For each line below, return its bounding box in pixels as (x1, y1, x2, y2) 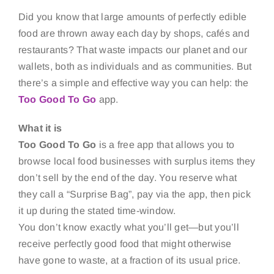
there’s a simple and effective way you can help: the (18, 77, 249, 88)
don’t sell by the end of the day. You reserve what (18, 172, 237, 183)
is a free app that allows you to (96, 139, 235, 150)
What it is (18, 122, 62, 133)
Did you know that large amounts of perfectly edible (18, 11, 247, 22)
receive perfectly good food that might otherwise (18, 238, 232, 249)
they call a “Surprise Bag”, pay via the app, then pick (18, 188, 251, 199)
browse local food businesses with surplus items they (18, 155, 256, 166)
